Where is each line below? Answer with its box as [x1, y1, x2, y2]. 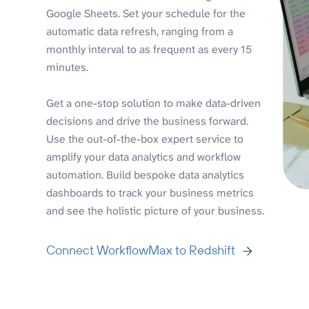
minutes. [46, 60, 89, 75]
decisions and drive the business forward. [46, 114, 249, 129]
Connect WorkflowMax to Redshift [46, 242, 236, 259]
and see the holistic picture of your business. [46, 203, 265, 219]
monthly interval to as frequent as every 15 [46, 42, 252, 57]
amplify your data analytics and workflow [46, 150, 241, 165]
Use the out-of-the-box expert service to [46, 132, 244, 147]
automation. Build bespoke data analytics [46, 168, 245, 183]
